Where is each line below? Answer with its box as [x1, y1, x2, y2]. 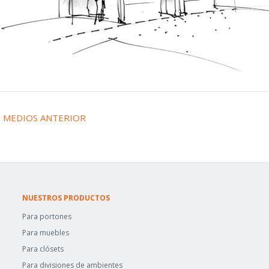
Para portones [22, 211, 72, 222]
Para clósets [22, 244, 64, 255]
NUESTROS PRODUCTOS [22, 193, 110, 203]
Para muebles [22, 228, 70, 238]
